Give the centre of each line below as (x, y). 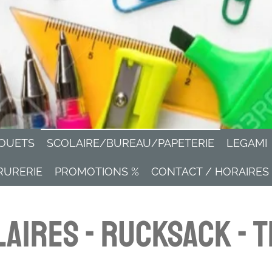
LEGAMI (247, 143)
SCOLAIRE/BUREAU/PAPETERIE (131, 143)
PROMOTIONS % (97, 172)
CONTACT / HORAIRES (210, 172)
